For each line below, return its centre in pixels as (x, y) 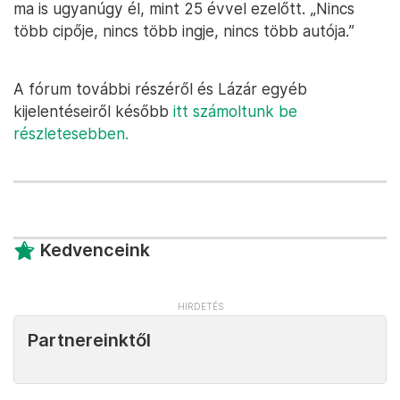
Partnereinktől (89, 341)
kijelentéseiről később (93, 112)
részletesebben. (71, 134)
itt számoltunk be (235, 112)
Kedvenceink (95, 250)
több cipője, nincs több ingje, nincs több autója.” (184, 31)
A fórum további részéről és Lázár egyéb (160, 89)
